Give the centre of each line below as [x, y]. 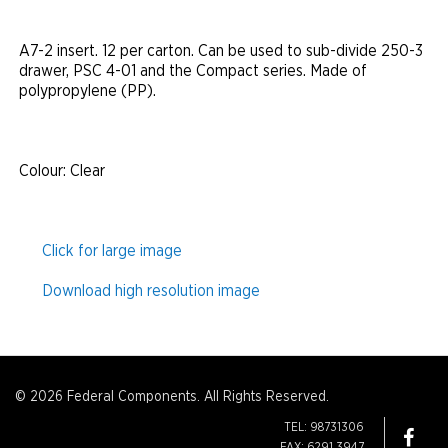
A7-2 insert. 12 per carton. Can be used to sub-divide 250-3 [221, 51]
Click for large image [112, 251]
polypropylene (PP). [87, 91]
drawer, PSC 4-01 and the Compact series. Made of [193, 71]
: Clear [84, 171]
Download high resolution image [151, 291]
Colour [41, 171]
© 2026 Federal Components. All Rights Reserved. [172, 397]
